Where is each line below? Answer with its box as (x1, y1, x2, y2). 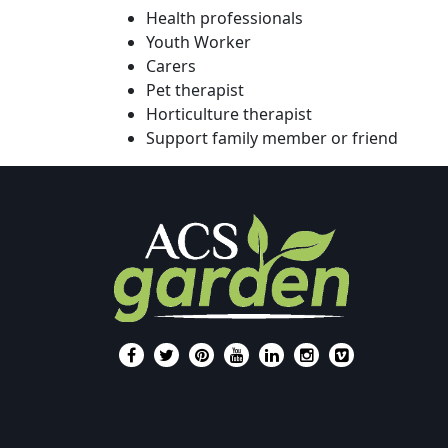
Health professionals (146, 7, 303, 29)
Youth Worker (146, 31, 251, 53)
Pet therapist (146, 79, 244, 101)
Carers (146, 55, 196, 77)
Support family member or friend (146, 127, 398, 149)
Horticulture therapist (146, 103, 312, 125)
